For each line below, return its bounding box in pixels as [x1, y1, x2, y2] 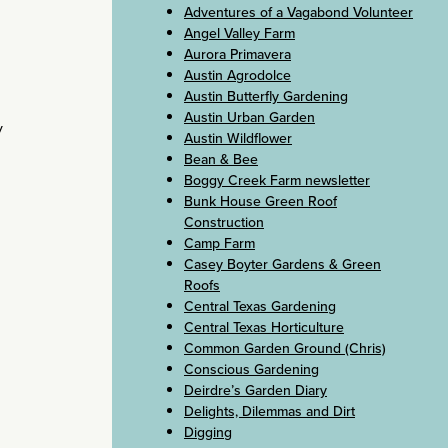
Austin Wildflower [184, 127, 292, 149]
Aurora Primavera [184, 43, 291, 65]
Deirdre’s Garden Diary [184, 379, 327, 401]
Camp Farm [184, 232, 255, 254]
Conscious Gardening [184, 358, 319, 380]
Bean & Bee [184, 148, 258, 170]
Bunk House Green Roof [184, 190, 337, 212]
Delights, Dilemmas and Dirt [184, 400, 355, 422]
